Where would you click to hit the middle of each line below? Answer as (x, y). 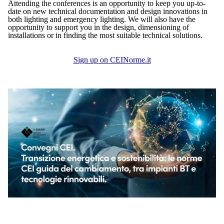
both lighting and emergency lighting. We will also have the (102, 19)
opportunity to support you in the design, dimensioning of (98, 27)
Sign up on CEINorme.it (112, 60)
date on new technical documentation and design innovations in (108, 11)
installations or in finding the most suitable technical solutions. (105, 35)
